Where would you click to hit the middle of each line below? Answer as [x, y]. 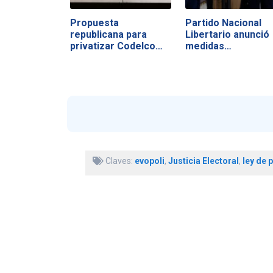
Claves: [119, 161]
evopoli [149, 161]
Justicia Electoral [203, 161]
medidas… [208, 46]
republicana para [108, 34]
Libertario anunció [227, 34]
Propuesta [94, 23]
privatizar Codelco [112, 46]
